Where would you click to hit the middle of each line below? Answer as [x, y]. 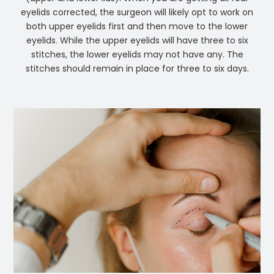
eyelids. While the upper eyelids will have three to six [137, 41]
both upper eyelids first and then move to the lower [137, 27]
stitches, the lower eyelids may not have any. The [137, 55]
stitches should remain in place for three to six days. [137, 69]
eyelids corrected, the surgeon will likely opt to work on [137, 13]
